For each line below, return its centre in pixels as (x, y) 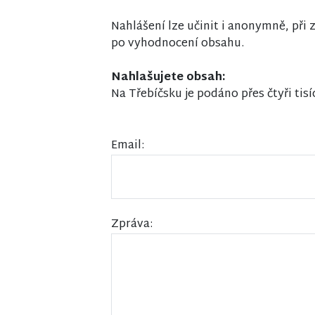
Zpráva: (132, 225)
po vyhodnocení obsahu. (178, 44)
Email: (128, 146)
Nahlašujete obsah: (168, 78)
